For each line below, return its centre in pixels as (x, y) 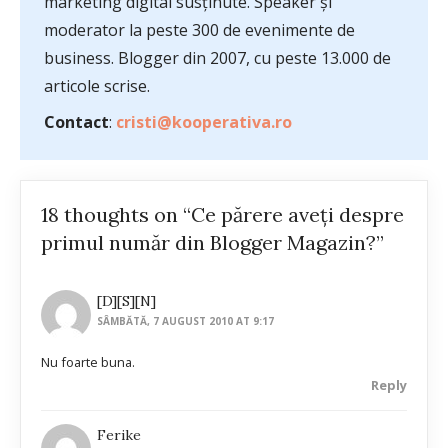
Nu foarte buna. (88, 362)
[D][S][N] (127, 301)
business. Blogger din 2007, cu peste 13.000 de (217, 58)
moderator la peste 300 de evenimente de (199, 30)
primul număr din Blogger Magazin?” (212, 243)
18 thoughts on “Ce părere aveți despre (222, 215)
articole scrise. (97, 86)
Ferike (119, 434)
